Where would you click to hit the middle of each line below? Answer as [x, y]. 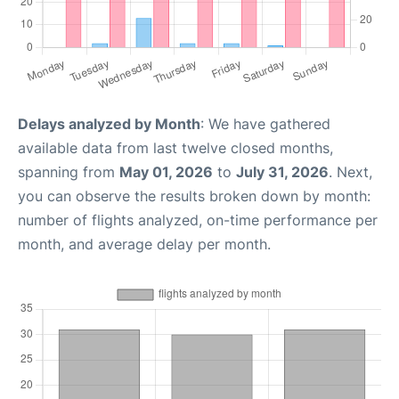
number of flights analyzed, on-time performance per [198, 220]
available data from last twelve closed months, [175, 148]
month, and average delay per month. [144, 244]
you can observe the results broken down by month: [194, 196]
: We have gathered [265, 124]
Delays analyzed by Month [109, 124]
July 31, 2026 [282, 172]
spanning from [69, 172]
